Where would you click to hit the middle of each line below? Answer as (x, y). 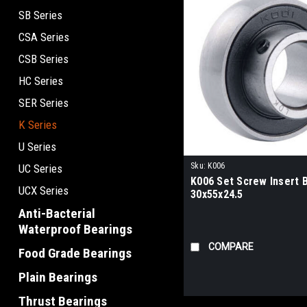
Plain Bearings (58, 277)
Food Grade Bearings (75, 253)
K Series (38, 125)
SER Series (44, 103)
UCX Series (44, 191)
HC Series (41, 81)
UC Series (40, 169)
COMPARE (231, 247)
